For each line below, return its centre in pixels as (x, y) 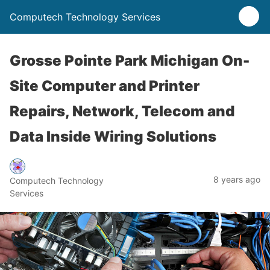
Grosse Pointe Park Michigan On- (130, 61)
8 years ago (237, 179)
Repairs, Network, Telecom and (122, 111)
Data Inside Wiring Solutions (113, 137)
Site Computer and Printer (105, 86)
